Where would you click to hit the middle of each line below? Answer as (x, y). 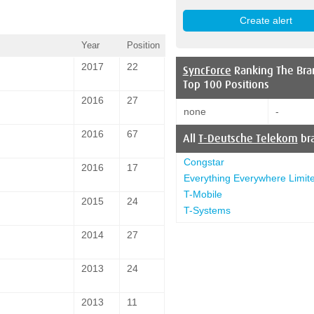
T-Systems (207, 210)
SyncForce (207, 70)
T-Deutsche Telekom (248, 138)
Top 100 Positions (226, 84)
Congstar (204, 162)
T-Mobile (203, 194)
